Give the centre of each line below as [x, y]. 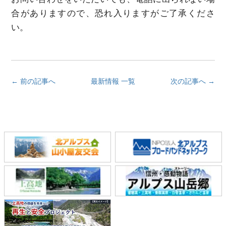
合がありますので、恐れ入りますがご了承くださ [113, 13]
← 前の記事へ [34, 81]
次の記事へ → [192, 81]
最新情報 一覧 [113, 81]
